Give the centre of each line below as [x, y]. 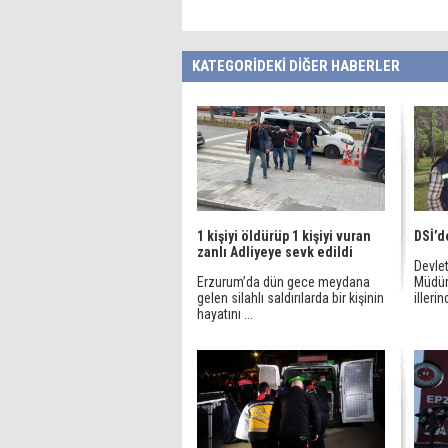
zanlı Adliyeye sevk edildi [275, 252]
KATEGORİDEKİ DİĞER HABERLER [296, 66]
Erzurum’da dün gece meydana [283, 282]
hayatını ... [225, 314]
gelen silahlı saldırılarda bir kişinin [290, 298]
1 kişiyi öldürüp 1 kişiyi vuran [284, 236]
